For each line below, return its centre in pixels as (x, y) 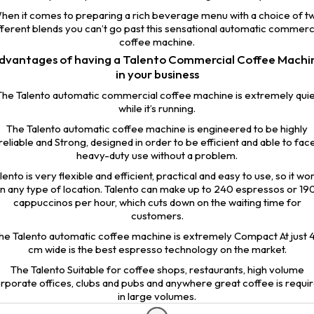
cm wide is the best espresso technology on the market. (157, 250)
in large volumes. (157, 296)
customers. (157, 216)
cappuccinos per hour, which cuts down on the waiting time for (157, 203)
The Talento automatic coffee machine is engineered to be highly (157, 129)
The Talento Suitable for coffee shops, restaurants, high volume (157, 270)
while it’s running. (157, 109)
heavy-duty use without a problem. (157, 156)
